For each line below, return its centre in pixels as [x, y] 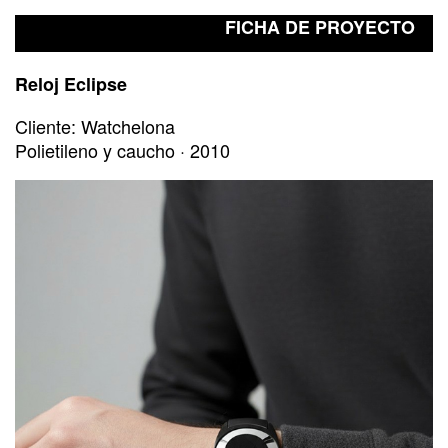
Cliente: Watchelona [95, 126]
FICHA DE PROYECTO [320, 27]
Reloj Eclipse [71, 84]
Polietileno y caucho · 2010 [122, 150]
